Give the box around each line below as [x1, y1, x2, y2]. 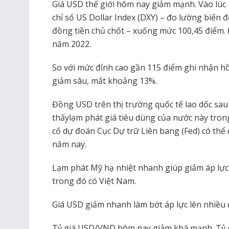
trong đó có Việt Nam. [52, 175, 136, 187]
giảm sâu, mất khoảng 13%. [52, 75, 157, 87]
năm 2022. [52, 38, 91, 50]
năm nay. [52, 139, 86, 150]
